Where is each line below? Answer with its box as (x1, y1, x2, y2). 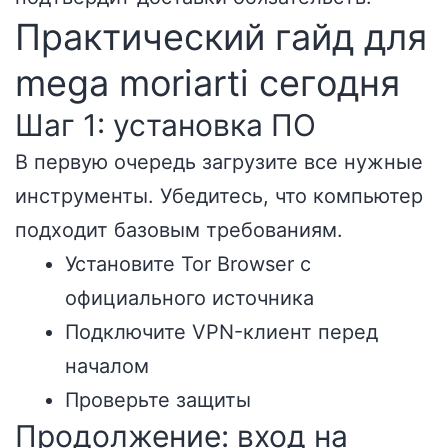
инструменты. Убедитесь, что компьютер (15, 184, 423, 208)
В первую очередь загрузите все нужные (15, 150, 423, 174)
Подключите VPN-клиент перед (65, 320, 378, 344)
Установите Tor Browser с (65, 252, 311, 276)
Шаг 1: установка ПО (15, 107, 316, 143)
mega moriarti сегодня (15, 61, 400, 105)
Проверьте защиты (65, 388, 251, 412)
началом (65, 354, 149, 378)
